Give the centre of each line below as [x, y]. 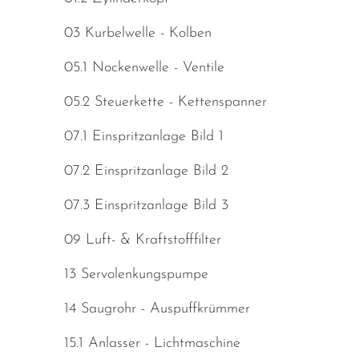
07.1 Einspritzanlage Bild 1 [144, 137]
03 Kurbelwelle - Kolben [138, 34]
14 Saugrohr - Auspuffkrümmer [157, 309]
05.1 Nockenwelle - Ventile [144, 68]
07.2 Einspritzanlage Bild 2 [146, 171]
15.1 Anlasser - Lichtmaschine [152, 344]
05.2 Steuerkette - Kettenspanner [165, 103]
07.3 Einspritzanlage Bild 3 [146, 206]
